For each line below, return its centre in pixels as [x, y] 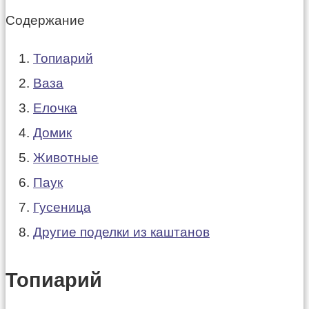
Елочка [55, 108]
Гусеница [62, 208]
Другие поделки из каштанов [121, 232]
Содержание [45, 21]
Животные [66, 158]
